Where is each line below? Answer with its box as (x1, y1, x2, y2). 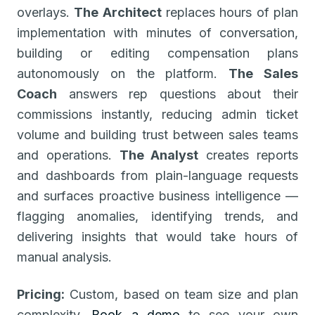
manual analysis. (17, 249, 112, 264)
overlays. (17, 4, 75, 20)
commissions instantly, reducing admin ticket (17, 106, 298, 122)
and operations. (17, 147, 120, 162)
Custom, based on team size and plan (65, 286, 298, 302)
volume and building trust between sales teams (17, 127, 298, 142)
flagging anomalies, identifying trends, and (17, 208, 298, 224)
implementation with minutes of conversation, (17, 25, 298, 40)
